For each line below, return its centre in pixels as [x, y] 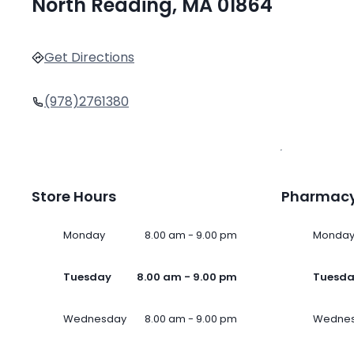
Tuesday [87, 277]
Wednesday [95, 319]
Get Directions [89, 58]
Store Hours [74, 197]
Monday [84, 235]
